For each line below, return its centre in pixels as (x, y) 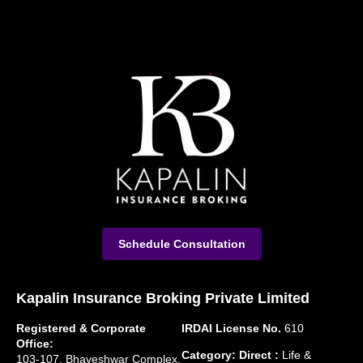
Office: (35, 343)
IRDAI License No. (231, 328)
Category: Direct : (230, 354)
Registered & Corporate (81, 328)
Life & (295, 354)
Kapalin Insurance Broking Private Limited (163, 298)
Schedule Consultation (181, 243)
